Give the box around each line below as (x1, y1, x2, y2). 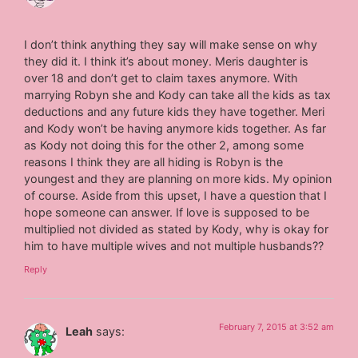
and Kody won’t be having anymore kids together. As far (24, 121, 327, 136)
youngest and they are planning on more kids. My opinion (24, 172, 332, 186)
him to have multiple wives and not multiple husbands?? (24, 239, 324, 253)
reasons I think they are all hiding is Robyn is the (24, 155, 284, 169)
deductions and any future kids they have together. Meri (24, 105, 325, 119)
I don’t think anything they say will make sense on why (24, 38, 318, 52)
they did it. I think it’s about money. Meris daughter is (24, 54, 309, 69)
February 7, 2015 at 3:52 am (218, 321, 334, 333)
